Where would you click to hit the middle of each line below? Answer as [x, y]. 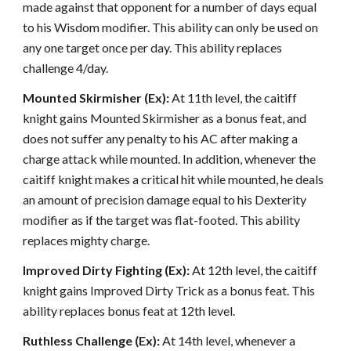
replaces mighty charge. [87, 240]
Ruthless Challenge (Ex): [92, 340]
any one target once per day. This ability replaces [153, 47]
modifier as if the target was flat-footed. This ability [162, 220]
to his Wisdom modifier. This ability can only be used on [171, 27]
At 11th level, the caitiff [233, 98]
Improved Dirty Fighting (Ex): [107, 270]
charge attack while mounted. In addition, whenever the [170, 159]
